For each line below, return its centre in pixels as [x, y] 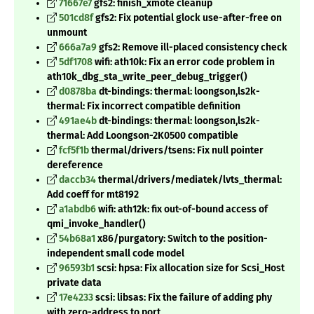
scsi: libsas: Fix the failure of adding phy [183, 298]
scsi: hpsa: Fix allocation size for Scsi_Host [190, 268]
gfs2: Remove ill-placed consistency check [192, 48]
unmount [67, 33]
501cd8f [76, 18]
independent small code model [116, 254]
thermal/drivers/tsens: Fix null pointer [176, 151]
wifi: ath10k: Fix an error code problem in [184, 62]
